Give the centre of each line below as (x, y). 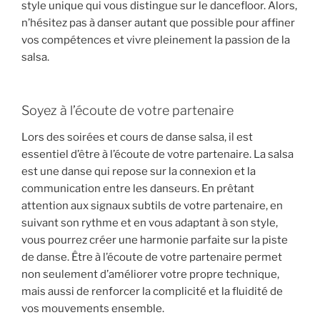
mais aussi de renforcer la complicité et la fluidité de (152, 292)
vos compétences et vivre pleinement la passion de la (156, 40)
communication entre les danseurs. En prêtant (138, 189)
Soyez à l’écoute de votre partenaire (127, 110)
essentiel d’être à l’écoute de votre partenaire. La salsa (157, 155)
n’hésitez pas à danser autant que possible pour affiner (158, 23)
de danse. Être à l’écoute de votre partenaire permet (152, 257)
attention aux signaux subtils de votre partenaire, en (152, 206)
